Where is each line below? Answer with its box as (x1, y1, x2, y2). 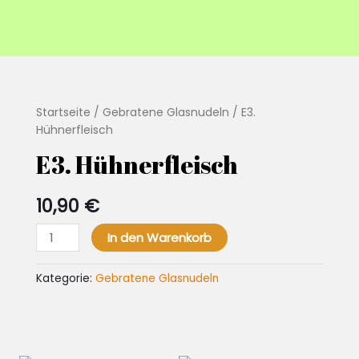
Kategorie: (35, 271, 95, 287)
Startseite (35, 105, 91, 120)
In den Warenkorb (107, 229, 212, 247)
